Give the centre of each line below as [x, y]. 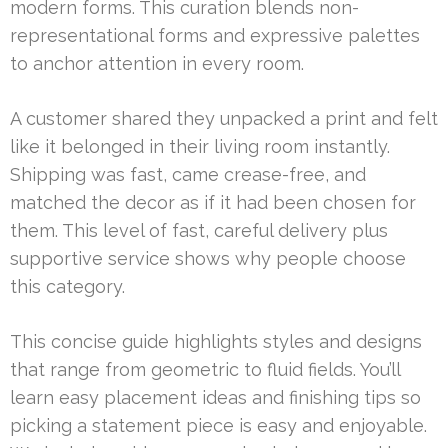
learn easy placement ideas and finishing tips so [215, 397]
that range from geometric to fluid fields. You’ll [205, 369]
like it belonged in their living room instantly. [200, 146]
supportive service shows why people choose [208, 258]
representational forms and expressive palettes [215, 35]
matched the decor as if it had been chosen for [213, 202]
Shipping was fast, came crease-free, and [188, 174]
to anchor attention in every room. [157, 63]
